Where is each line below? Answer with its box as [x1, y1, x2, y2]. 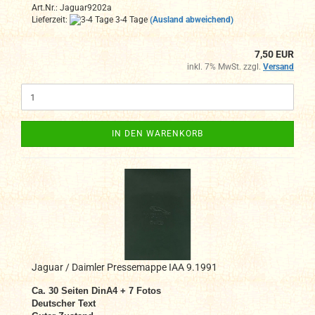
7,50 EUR [255, 49, 294, 60]
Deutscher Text [32, 298, 96, 309]
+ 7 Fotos [117, 285, 161, 297]
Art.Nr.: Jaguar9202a [32, 2, 112, 13]
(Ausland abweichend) [150, 14, 233, 25]
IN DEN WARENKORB [112, 129, 203, 139]
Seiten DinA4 [61, 285, 117, 297]
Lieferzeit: [32, 14, 70, 25]
